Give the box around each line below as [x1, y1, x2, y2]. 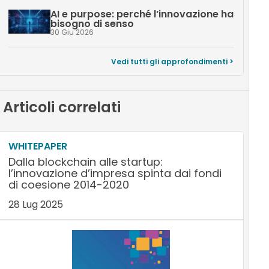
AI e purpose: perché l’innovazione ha [50, 7, 234, 21]
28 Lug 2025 [8, 198, 63, 211]
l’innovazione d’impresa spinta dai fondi [8, 166, 222, 181]
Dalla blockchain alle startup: [8, 154, 163, 169]
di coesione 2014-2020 [8, 177, 129, 192]
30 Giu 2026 [50, 27, 94, 37]
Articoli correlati [2, 97, 121, 117]
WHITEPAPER [8, 139, 67, 153]
